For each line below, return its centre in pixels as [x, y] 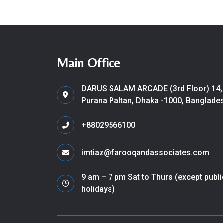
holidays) [98, 189]
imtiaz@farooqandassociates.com [145, 152]
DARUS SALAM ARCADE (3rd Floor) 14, [152, 88]
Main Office [89, 63]
